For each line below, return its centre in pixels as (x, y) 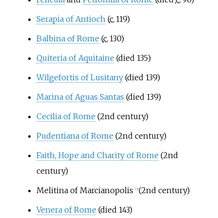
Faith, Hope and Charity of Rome (97, 155)
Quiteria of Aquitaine (75, 58)
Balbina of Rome (68, 38)
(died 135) (132, 58)
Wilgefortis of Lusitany (80, 77)
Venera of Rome (66, 209)
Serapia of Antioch (71, 19)
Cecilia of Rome (66, 116)
